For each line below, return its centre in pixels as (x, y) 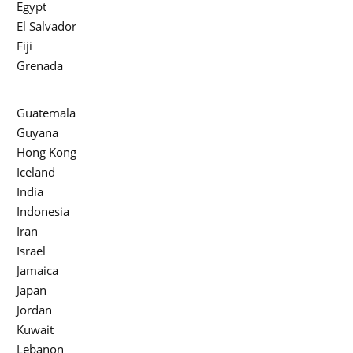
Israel (31, 251)
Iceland (36, 172)
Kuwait (35, 330)
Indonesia (43, 212)
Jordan (34, 310)
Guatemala (46, 113)
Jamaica (37, 271)
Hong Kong (46, 152)
